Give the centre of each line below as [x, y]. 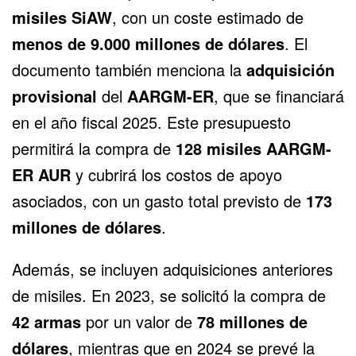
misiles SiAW [62, 17]
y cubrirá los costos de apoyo [176, 175]
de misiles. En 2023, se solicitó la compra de [169, 296]
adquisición [290, 70]
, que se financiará [279, 96]
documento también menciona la [129, 70]
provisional [54, 96]
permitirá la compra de [94, 149]
